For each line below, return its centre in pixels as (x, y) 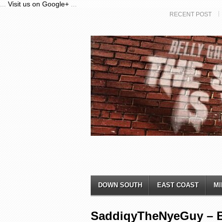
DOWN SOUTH (120, 185)
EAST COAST (178, 185)
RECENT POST (191, 14)
